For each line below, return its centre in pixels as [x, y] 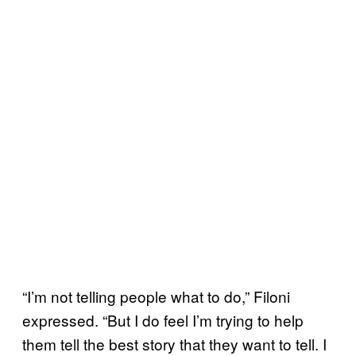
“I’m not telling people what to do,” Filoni [156, 296]
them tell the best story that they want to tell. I [174, 343]
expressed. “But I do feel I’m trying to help [163, 319]
